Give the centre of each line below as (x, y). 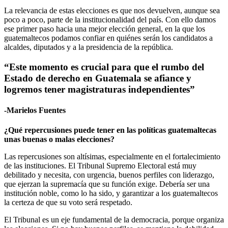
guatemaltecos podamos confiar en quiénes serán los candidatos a (108, 38)
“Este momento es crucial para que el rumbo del (104, 67)
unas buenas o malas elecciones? (59, 139)
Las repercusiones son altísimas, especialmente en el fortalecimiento (112, 157)
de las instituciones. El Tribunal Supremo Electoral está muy (100, 166)
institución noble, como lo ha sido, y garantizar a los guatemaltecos (111, 193)
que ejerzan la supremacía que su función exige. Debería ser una (107, 184)
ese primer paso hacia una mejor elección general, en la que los (105, 28)
